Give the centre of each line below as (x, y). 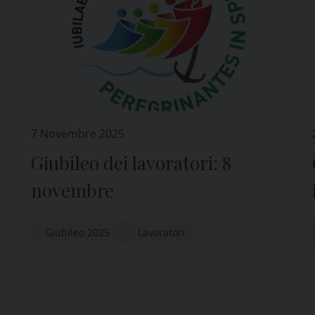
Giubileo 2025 (77, 232)
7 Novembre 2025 (78, 134)
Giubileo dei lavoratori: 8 (131, 163)
